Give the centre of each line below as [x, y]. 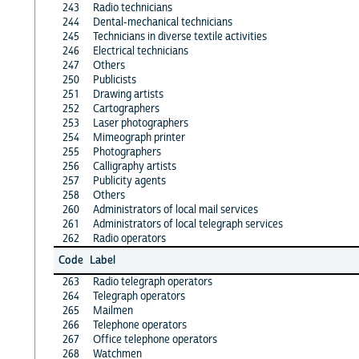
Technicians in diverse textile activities [179, 36]
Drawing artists [128, 94]
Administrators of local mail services [175, 210]
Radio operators [129, 238]
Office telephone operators [155, 339]
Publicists [114, 80]
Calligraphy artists [134, 166]
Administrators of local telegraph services [188, 224]
